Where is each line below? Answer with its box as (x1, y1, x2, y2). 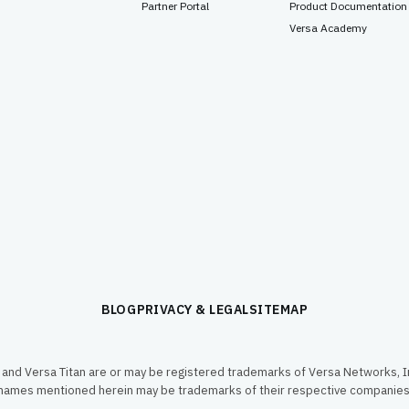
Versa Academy (289, 21, 368, 35)
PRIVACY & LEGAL (136, 301, 249, 318)
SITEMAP (249, 301, 309, 318)
